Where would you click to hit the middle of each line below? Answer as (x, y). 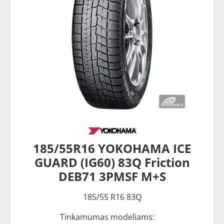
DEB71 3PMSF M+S (112, 176)
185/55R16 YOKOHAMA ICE (112, 148)
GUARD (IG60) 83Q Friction (112, 162)
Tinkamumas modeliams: (107, 217)
